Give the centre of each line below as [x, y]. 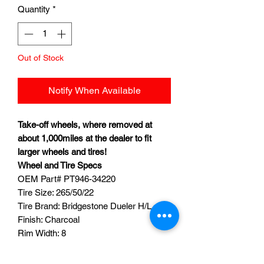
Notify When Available [94, 90]
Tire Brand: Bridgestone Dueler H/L [85, 206]
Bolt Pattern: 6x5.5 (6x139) [68, 246]
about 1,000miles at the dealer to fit [85, 138]
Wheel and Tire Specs [61, 165]
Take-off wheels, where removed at [85, 124]
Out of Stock [41, 57]
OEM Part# [41, 179]
